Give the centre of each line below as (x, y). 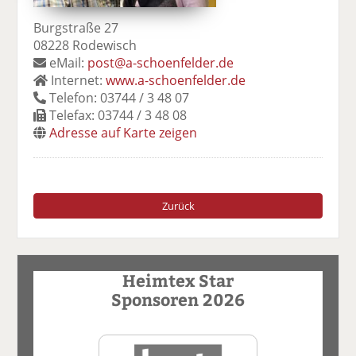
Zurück (178, 205)
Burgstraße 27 (76, 27)
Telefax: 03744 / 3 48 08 (117, 115)
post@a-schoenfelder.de (161, 62)
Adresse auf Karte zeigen (124, 132)
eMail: (67, 62)
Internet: (77, 80)
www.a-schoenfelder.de (176, 80)
